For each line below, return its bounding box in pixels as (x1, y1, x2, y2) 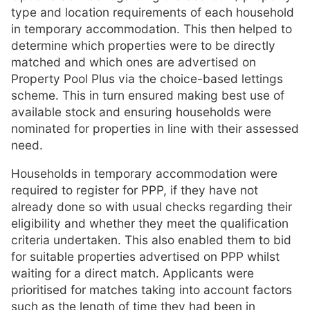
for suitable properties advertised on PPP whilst (11, 248, 280, 264)
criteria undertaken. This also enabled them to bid (11, 232, 291, 247)
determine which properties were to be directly (11, 37, 275, 53)
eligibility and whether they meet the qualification (11, 215, 289, 230)
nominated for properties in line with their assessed (11, 120, 299, 136)
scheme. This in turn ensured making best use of (11, 87, 284, 102)
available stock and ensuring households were (11, 104, 271, 119)
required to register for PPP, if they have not (11, 182, 258, 197)
